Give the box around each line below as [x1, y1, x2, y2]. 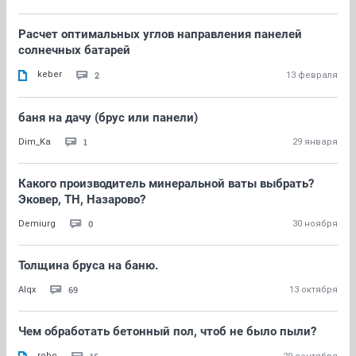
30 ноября [292, 219, 338, 229]
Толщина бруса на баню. [18, 258, 158, 273]
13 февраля [286, 70, 338, 80]
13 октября [289, 284, 338, 295]
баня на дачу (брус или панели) [18, 110, 198, 125]
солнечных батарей [18, 43, 130, 57]
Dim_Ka [18, 137, 51, 147]
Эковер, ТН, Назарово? [18, 192, 145, 207]
